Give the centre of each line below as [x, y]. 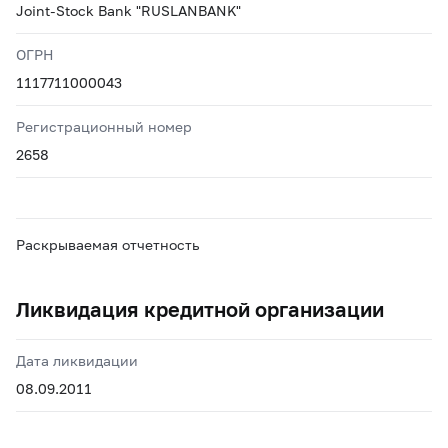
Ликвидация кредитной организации [200, 309]
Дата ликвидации [77, 360]
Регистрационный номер [104, 126]
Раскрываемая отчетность [108, 244]
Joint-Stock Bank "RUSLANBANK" [128, 10]
